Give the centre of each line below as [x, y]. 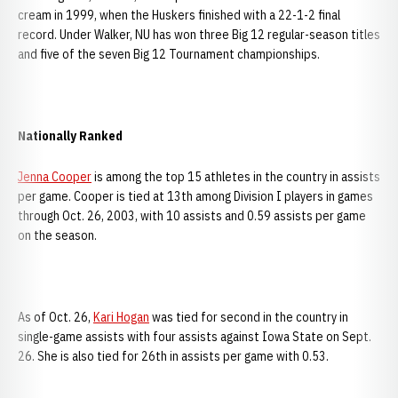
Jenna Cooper [55, 177]
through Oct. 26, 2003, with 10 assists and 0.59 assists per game [192, 216]
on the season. [57, 235]
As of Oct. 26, [56, 317]
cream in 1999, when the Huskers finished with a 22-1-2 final [179, 15]
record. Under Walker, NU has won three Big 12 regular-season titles [199, 35]
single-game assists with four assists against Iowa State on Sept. [195, 337]
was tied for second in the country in [249, 317]
